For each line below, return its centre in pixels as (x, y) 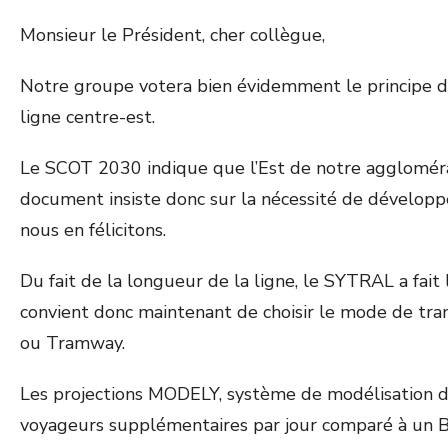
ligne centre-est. (87, 117)
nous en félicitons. (93, 230)
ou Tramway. (72, 343)
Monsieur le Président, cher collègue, (172, 35)
